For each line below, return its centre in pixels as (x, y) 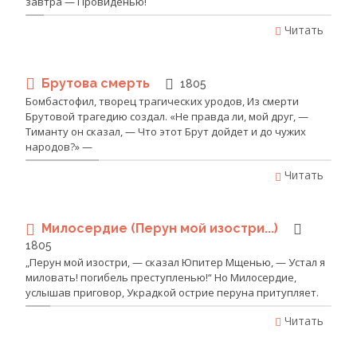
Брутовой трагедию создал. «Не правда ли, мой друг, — (167, 117)
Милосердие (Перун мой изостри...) (161, 229)
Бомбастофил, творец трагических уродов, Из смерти (162, 102)
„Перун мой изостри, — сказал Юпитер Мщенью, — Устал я (175, 262)
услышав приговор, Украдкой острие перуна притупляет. (172, 292)
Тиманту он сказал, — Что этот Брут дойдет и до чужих (166, 132)
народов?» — (59, 147)
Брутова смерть (97, 83)
